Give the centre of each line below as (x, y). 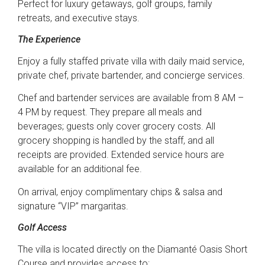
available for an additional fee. (80, 169)
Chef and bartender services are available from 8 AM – (131, 98)
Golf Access (42, 228)
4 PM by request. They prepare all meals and (110, 112)
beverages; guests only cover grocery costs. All (117, 127)
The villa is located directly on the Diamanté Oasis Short (132, 250)
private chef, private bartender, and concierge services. (131, 76)
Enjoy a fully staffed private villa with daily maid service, (131, 62)
